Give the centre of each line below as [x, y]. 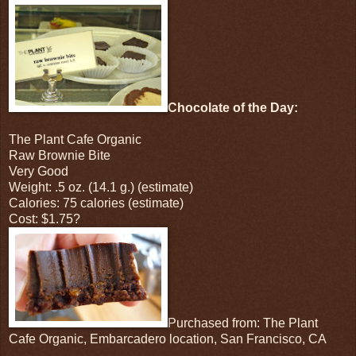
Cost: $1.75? [44, 219]
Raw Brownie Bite [60, 155]
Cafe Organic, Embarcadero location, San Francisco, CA [168, 339]
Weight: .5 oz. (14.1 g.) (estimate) [101, 187]
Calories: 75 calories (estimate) [96, 203]
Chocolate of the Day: [234, 107]
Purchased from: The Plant [243, 323]
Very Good [39, 171]
